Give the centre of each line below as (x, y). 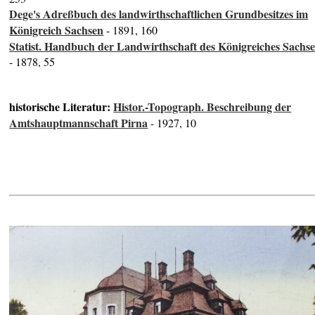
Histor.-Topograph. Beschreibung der (202, 107)
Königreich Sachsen (57, 30)
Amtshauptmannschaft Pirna (79, 123)
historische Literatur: (62, 107)
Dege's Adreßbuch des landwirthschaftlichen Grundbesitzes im (159, 14)
